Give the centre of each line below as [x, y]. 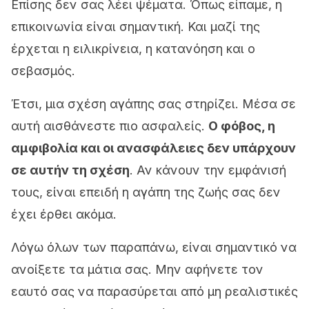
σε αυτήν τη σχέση [70, 170]
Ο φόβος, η [242, 126]
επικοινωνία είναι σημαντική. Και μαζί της [136, 27]
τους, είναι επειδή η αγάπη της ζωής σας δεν [146, 192]
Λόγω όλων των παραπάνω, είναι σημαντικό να [154, 247]
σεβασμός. [43, 71]
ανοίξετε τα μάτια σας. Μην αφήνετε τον [137, 269]
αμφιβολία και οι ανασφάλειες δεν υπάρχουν [153, 148]
